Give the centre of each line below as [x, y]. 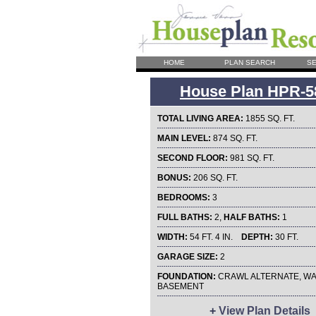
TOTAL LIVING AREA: [200, 119]
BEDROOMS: [184, 197]
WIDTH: [172, 237]
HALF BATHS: [252, 217]
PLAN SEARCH [249, 62]
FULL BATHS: [185, 217]
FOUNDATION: [187, 276]
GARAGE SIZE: [188, 257]
